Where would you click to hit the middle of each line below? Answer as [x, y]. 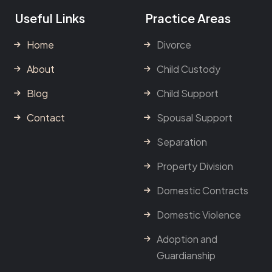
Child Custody [189, 69]
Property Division [195, 166]
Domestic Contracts [202, 190]
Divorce [174, 44]
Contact [46, 117]
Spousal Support [195, 117]
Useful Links [50, 18]
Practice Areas [188, 18]
